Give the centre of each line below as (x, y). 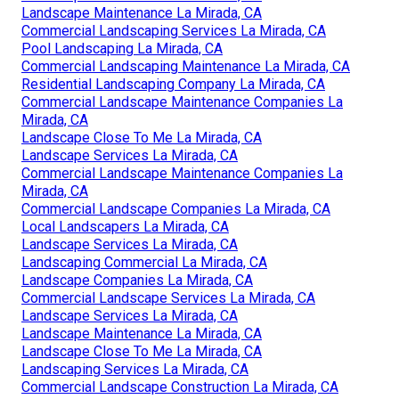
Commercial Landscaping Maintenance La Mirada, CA (186, 67)
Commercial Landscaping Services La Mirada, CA (174, 31)
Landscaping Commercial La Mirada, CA (144, 263)
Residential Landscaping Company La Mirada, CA (173, 85)
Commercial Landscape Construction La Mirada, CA (180, 387)
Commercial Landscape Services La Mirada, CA (168, 298)
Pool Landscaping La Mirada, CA (122, 49)
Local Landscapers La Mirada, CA (125, 227)
